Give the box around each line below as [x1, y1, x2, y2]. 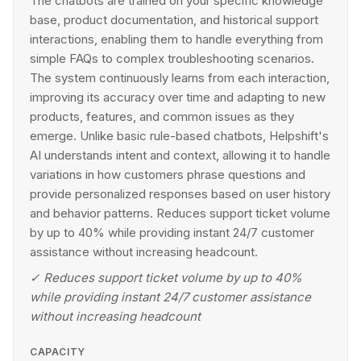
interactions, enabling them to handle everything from [30, 31, 323, 47]
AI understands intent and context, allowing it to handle [30, 147, 330, 163]
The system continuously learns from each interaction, [30, 70, 330, 85]
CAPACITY [30, 346, 85, 358]
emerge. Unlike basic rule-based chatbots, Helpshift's [30, 128, 329, 143]
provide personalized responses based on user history [30, 186, 330, 201]
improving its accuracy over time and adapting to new [30, 89, 326, 105]
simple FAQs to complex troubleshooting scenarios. [30, 51, 314, 66]
